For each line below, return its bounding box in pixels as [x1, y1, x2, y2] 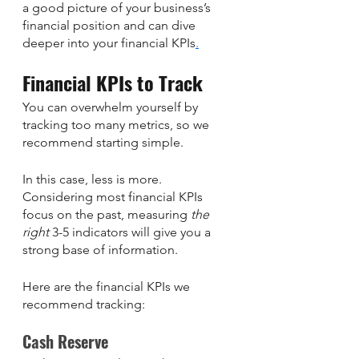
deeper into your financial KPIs [22, 34, 196, 50]
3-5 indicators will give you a [49, 224, 214, 240]
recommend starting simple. [22, 134, 187, 150]
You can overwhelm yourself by [22, 99, 201, 115]
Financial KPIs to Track [22, 67, 203, 97]
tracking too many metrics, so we [22, 116, 212, 132]
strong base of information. [22, 241, 181, 257]
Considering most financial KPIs [22, 188, 206, 204]
